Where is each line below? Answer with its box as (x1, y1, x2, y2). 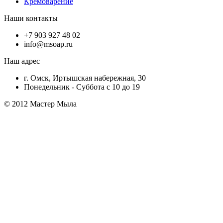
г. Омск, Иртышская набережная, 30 (24, 73, 146, 82)
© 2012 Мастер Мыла (4, 99, 77, 108)
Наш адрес (4, 56, 40, 65)
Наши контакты (4, 13, 58, 22)
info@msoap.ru (24, 39, 73, 48)
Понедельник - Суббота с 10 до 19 (24, 82, 140, 91)
